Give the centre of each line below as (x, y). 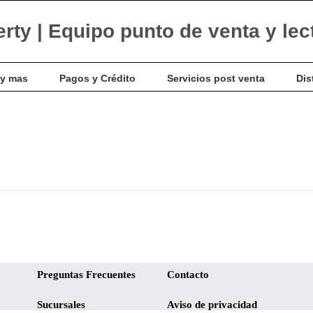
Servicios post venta (216, 78)
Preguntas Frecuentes (87, 274)
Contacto (188, 274)
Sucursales (61, 304)
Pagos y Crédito (97, 78)
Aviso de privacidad (212, 304)
